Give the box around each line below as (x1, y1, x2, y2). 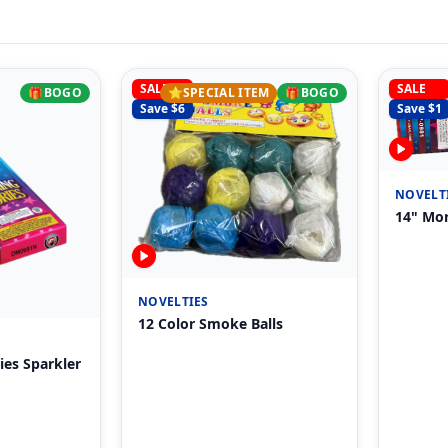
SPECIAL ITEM (182, 84, 270, 101)
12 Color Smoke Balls (138, 313, 283, 333)
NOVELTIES (138, 292, 209, 310)
